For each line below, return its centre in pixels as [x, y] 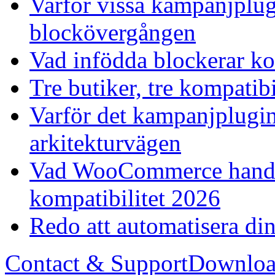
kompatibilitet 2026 [125, 198]
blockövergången [113, 33]
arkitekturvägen [105, 143]
